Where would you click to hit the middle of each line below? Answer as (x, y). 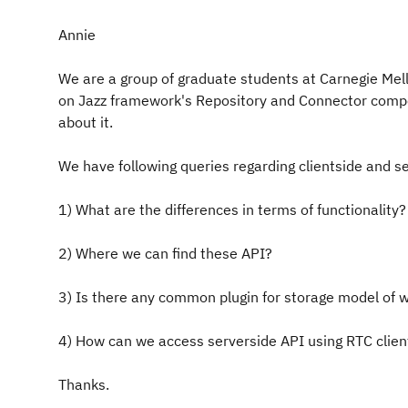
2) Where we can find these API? (165, 253)
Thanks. (84, 384)
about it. (86, 122)
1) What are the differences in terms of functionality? (232, 209)
